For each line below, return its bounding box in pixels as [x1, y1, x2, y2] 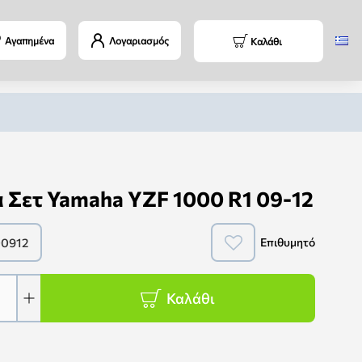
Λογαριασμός [109, 35, 169, 46]
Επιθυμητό [260, 235, 316, 249]
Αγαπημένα [5, 35, 54, 46]
